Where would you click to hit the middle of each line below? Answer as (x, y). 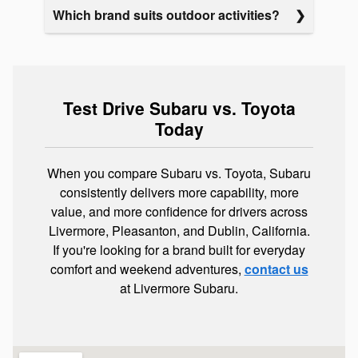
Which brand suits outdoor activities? (166, 15)
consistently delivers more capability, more (179, 193)
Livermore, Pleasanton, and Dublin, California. (179, 231)
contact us (276, 269)
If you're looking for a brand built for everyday (179, 250)
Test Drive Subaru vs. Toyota (179, 108)
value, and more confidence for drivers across (179, 212)
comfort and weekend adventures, (147, 269)
